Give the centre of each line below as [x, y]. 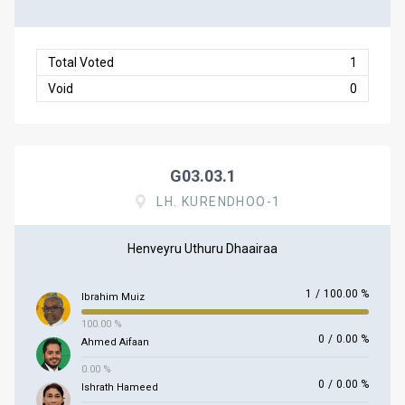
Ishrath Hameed [120, 387]
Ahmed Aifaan [115, 342]
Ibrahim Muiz [113, 297]
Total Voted [81, 62]
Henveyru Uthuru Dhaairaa [202, 249]
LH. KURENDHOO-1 [219, 202]
